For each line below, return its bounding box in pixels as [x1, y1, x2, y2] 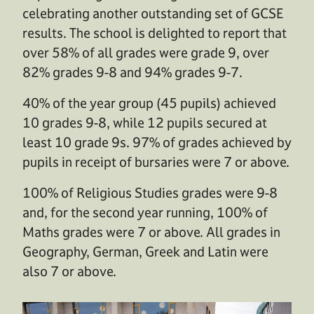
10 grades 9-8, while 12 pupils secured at [22, 114, 267, 131]
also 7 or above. [22, 262, 116, 280]
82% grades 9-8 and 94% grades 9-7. [22, 63, 243, 81]
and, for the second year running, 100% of [22, 203, 268, 221]
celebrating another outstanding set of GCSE [22, 4, 283, 22]
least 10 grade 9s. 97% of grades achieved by [22, 133, 292, 151]
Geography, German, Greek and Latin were [22, 243, 268, 260]
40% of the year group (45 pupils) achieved [22, 94, 276, 111]
